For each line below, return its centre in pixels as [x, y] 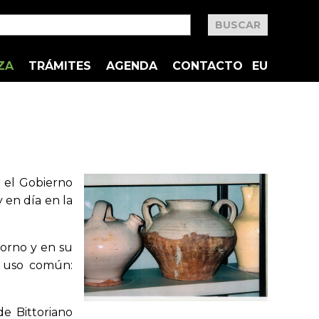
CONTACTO [208, 66]
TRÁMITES [60, 66]
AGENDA [132, 66]
